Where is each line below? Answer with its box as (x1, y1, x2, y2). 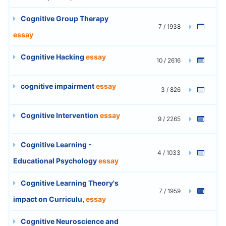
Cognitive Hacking (19, 52, 86, 61)
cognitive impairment (19, 81, 96, 90)
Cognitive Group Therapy (19, 14, 108, 23)
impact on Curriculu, (13, 194, 86, 203)
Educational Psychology (13, 156, 98, 165)
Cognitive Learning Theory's (19, 178, 119, 187)
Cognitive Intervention (19, 110, 100, 120)
